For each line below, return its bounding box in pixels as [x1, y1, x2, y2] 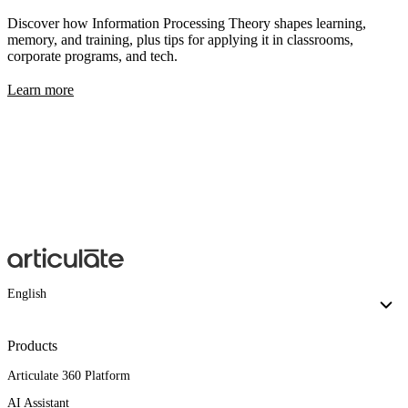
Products [7, 338, 57, 354]
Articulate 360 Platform [7, 369, 130, 383]
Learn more [7, 81, 74, 97]
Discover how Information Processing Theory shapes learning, [7, 15, 366, 31]
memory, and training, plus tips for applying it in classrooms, [7, 31, 353, 47]
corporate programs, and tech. [7, 47, 178, 64]
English [7, 287, 46, 301]
